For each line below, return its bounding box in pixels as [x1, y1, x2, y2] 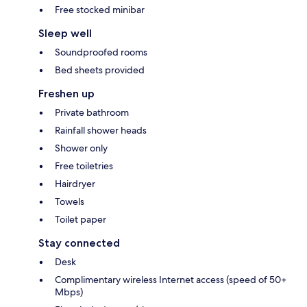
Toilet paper [55, 213, 106, 226]
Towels [55, 195, 84, 208]
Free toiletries [55, 160, 113, 173]
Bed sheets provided [55, 64, 145, 77]
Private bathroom [55, 106, 129, 119]
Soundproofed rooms [55, 46, 147, 59]
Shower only [55, 142, 108, 155]
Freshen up [38, 87, 95, 101]
